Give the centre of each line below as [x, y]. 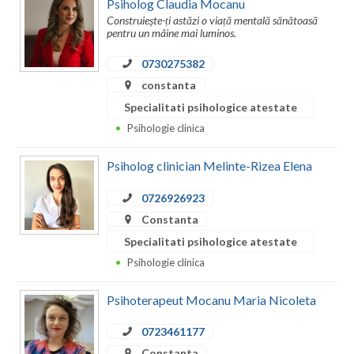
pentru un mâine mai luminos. [171, 33]
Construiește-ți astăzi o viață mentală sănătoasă [212, 21]
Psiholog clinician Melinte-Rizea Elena [209, 166]
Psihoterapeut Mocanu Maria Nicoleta [211, 300]
